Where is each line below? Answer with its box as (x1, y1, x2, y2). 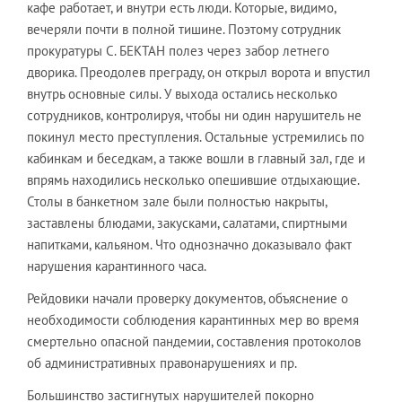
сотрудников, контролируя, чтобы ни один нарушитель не (27, 107, 362, 124)
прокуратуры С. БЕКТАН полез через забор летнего (27, 42, 329, 59)
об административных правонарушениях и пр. (27, 354, 297, 371)
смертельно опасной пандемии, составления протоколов (27, 333, 361, 350)
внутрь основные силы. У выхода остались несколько (27, 85, 337, 102)
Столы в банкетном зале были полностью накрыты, (27, 193, 327, 210)
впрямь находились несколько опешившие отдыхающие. (27, 171, 359, 188)
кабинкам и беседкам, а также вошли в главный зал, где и (27, 150, 365, 167)
